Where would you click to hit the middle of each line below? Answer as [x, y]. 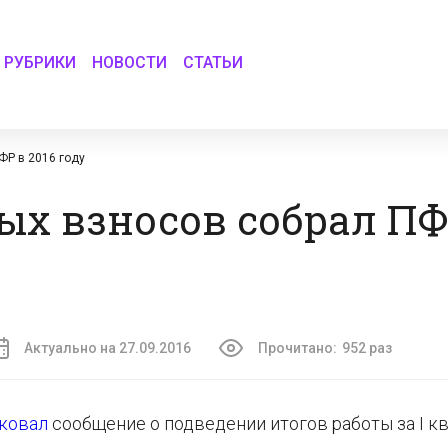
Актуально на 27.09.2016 [107, 348]
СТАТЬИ [213, 62]
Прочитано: [297, 348]
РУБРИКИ [40, 62]
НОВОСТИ [130, 62]
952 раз [367, 348]
